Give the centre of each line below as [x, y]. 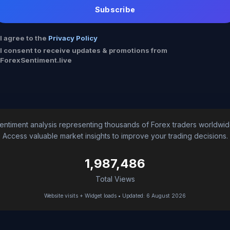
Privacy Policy [73, 38]
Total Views [115, 179]
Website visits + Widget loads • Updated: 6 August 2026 [115, 196]
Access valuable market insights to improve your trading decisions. [115, 136]
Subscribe [115, 10]
